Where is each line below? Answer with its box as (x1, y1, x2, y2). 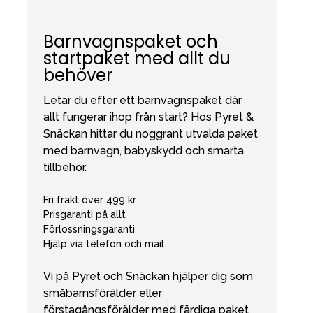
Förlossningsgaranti (43, 224, 135, 235)
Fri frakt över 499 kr (43, 194, 136, 206)
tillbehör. (43, 161, 87, 175)
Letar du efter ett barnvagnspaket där (43, 94, 242, 108)
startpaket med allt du (43, 47, 231, 71)
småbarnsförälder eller (43, 286, 162, 300)
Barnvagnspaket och (43, 30, 218, 54)
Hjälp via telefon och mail (43, 238, 164, 250)
